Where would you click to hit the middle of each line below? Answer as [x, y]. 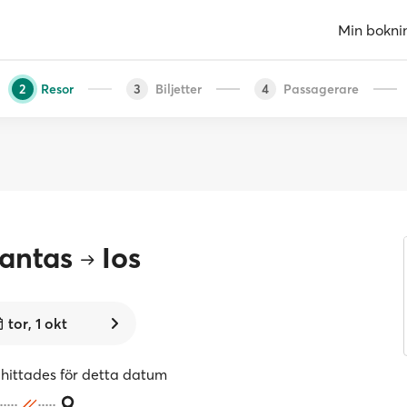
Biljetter [178, 89]
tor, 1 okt [38, 323]
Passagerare [321, 89]
